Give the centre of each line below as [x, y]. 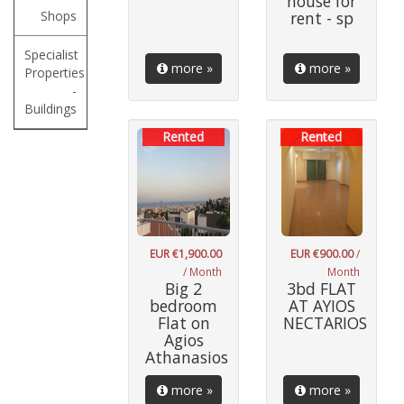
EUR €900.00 [322, 253]
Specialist [51, 55]
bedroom [184, 306]
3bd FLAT [321, 289]
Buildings [50, 109]
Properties [55, 73]
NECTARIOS [325, 323]
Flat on [184, 323]
